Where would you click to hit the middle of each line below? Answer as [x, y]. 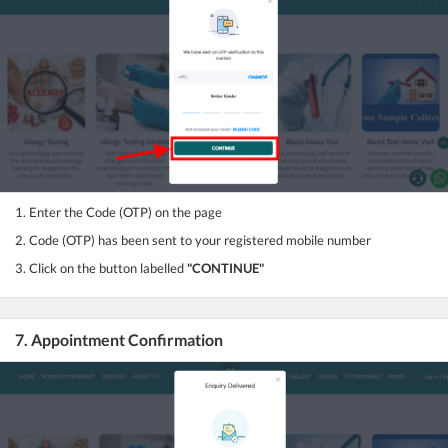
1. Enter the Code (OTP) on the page [118, 211]
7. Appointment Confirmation [119, 339]
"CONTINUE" [225, 267]
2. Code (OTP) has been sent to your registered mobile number [193, 239]
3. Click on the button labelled [101, 267]
